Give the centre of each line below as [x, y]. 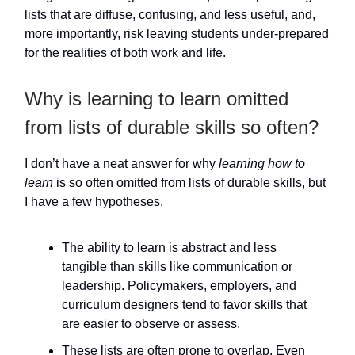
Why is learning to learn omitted [157, 99]
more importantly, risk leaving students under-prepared [177, 34]
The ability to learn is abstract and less [169, 248]
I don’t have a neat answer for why [122, 164]
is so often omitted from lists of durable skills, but [189, 183]
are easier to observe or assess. [151, 324]
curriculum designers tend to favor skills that [184, 305]
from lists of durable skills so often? [172, 128]
